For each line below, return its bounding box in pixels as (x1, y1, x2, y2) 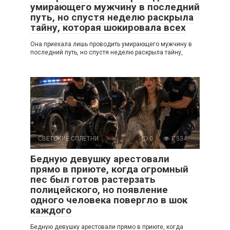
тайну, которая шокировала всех (30, 22, 186, 34)
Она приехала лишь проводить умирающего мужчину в (30, 41, 192, 48)
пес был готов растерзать (30, 174, 156, 186)
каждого (30, 204, 71, 217)
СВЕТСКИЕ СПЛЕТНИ (38, 135, 99, 143)
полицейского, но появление (30, 184, 168, 196)
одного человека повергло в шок (30, 194, 187, 206)
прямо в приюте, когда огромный (30, 163, 188, 176)
